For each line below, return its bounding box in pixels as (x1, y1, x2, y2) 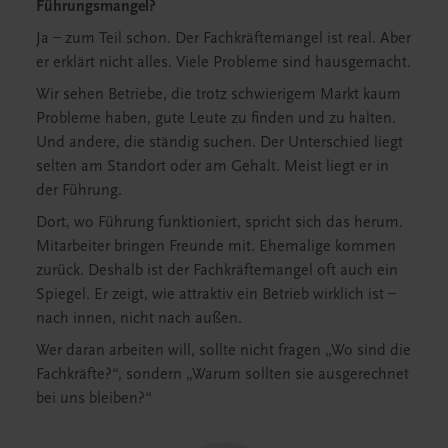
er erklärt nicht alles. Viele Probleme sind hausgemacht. (36, 52, 411, 71)
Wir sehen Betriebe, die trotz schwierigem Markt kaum (36, 84, 401, 103)
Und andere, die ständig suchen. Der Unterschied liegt (36, 132, 403, 151)
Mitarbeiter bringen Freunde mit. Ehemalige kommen (36, 236, 396, 255)
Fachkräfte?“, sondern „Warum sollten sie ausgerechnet (36, 364, 409, 383)
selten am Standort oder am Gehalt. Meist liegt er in (36, 156, 389, 175)
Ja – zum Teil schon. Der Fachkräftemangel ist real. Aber (36, 28, 411, 47)
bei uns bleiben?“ (36, 388, 152, 407)
